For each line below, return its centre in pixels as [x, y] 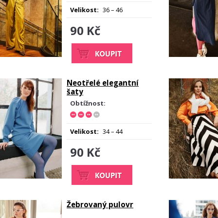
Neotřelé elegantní [103, 83]
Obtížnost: [88, 103]
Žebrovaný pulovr [100, 204]
